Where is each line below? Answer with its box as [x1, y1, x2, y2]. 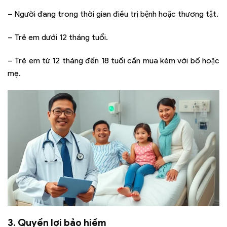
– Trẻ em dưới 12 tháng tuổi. [8, 32, 108, 43]
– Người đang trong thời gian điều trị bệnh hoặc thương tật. [8, 9, 218, 19]
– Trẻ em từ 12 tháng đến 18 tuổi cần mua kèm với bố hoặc [8, 55, 219, 65]
